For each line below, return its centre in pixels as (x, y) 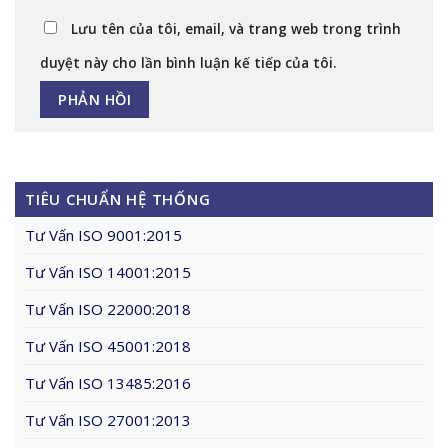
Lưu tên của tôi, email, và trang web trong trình (236, 28)
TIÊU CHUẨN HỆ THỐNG (118, 198)
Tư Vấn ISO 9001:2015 (103, 234)
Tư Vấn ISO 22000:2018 (108, 308)
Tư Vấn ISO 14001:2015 (108, 271)
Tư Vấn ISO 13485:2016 (108, 382)
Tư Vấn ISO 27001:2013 (108, 419)
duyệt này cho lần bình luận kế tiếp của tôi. (188, 62)
